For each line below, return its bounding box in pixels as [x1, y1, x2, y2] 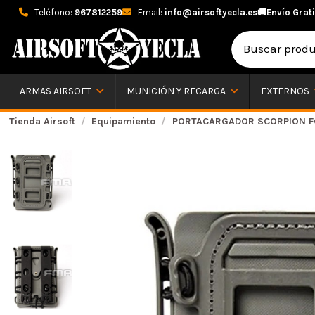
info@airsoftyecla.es [165, 7, 257, 18]
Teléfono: [32, 7, 75, 18]
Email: [136, 7, 165, 18]
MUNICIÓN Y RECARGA [126, 85, 228, 98]
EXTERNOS [260, 85, 311, 98]
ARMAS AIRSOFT [19, 85, 94, 98]
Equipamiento [91, 115, 156, 127]
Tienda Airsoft [8, 115, 75, 127]
